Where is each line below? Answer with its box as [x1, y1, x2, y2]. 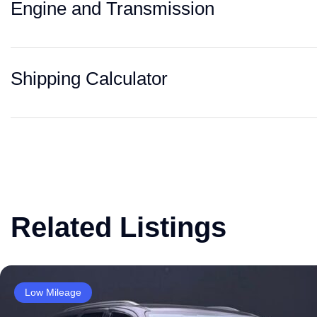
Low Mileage [25, 286, 81, 298]
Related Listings [11, 212, 226, 243]
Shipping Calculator [11, 68, 168, 89]
